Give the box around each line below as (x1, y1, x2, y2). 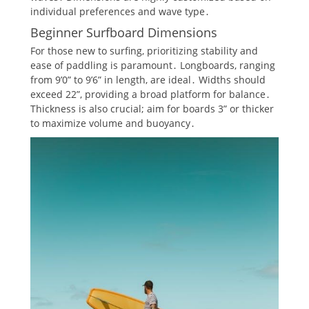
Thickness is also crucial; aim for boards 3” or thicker (30, 101, 274, 115)
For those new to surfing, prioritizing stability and (30, 43, 258, 57)
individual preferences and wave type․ (30, 4, 210, 18)
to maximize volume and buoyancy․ (30, 116, 195, 130)
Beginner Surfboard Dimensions (30, 23, 217, 41)
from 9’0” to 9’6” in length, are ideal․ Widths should (30, 72, 266, 86)
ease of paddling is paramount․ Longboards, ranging (30, 58, 275, 72)
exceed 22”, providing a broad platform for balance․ (30, 87, 270, 101)
